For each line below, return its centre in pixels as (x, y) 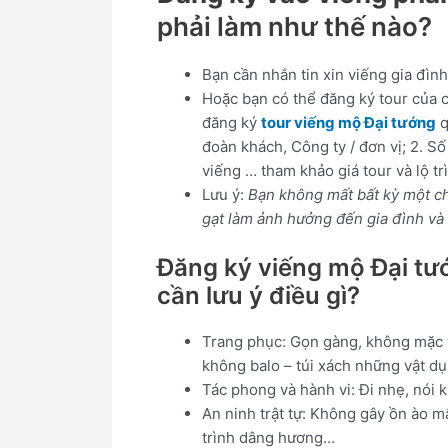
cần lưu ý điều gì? (258, 295)
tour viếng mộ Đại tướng (348, 123)
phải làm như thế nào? (294, 27)
